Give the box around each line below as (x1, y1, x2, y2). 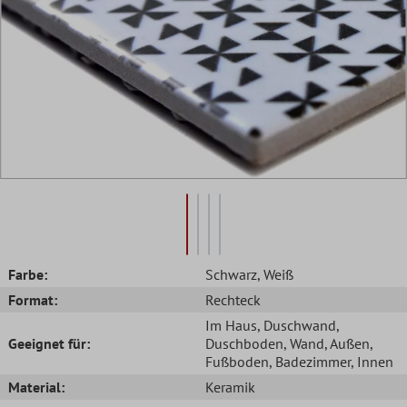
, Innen (351, 352, 393, 371)
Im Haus (205, 315, 257, 334)
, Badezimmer (269, 352, 351, 371)
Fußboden (205, 352, 269, 371)
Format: (8, 290, 57, 309)
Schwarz (205, 264, 257, 283)
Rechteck (205, 290, 261, 309)
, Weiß (257, 264, 293, 283)
